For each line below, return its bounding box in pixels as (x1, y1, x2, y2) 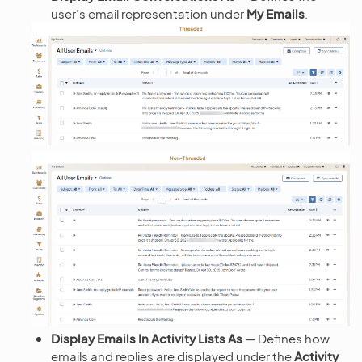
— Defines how (242, 330, 330, 347)
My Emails (246, 5, 305, 21)
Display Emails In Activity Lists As (51, 330, 242, 347)
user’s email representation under (51, 5, 246, 21)
